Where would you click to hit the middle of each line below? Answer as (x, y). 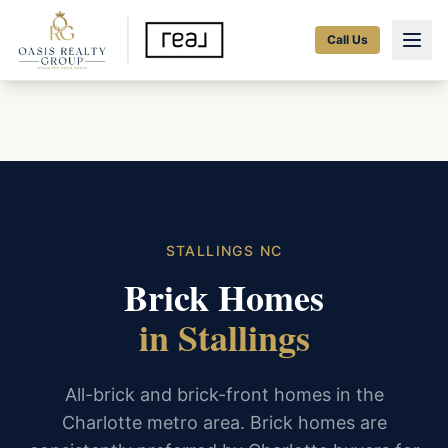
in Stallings (224, 337)
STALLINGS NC (224, 250)
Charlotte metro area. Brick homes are (224, 422)
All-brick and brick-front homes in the (224, 394)
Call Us (347, 39)
